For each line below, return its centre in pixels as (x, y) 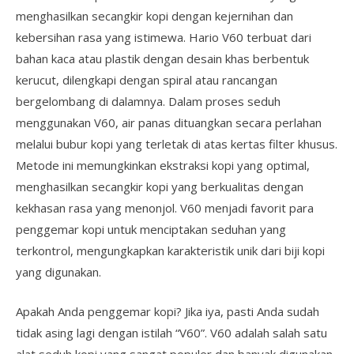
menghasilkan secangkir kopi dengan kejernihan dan (154, 16)
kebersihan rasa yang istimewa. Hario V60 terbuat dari (164, 37)
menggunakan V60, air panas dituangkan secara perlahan (169, 122)
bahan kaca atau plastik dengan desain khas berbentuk (162, 58)
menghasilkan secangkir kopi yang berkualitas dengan (160, 186)
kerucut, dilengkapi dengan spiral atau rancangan (147, 80)
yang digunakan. (58, 272)
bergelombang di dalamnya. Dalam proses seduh (148, 101)
